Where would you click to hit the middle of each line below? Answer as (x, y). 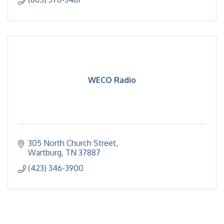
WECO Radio (112, 80)
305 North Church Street (72, 143)
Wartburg (45, 152)
